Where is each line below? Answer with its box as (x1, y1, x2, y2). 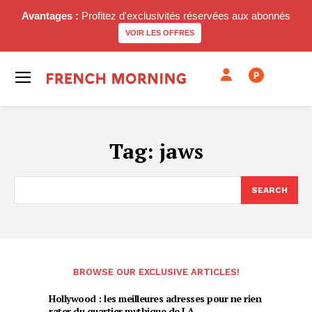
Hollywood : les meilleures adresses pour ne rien (49, 292, 261, 305)
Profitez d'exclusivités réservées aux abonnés (79, 10, 290, 22)
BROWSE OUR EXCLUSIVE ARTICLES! (72, 267, 240, 277)
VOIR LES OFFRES (125, 29, 194, 37)
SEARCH (251, 185, 288, 195)
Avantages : (22, 10, 79, 22)
